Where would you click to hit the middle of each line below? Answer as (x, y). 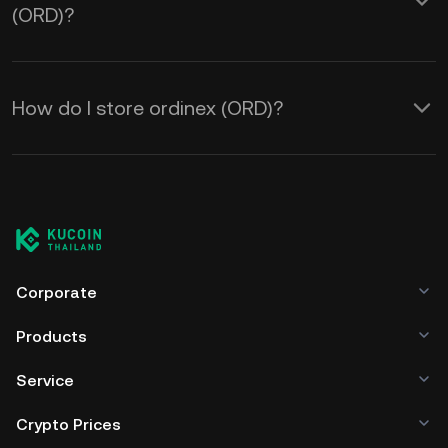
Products (51, 336)
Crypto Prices (68, 424)
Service (45, 380)
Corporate (56, 292)
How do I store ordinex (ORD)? (147, 108)
